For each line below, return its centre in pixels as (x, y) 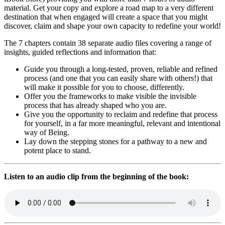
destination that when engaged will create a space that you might (106, 17)
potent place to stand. (58, 151)
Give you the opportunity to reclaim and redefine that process (121, 115)
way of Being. (47, 133)
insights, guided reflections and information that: (80, 52)
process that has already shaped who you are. (95, 105)
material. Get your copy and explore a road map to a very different (109, 8)
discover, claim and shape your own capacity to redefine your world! (113, 26)
